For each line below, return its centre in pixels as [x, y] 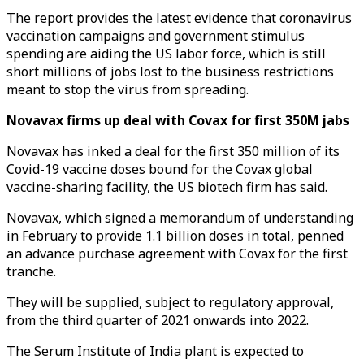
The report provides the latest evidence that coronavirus [179, 18]
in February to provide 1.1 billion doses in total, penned [175, 236]
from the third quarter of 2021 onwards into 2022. [158, 320]
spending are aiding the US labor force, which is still [166, 54]
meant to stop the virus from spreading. [128, 89]
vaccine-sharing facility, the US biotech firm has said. [167, 187]
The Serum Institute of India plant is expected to [155, 351]
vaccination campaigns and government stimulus [156, 36]
